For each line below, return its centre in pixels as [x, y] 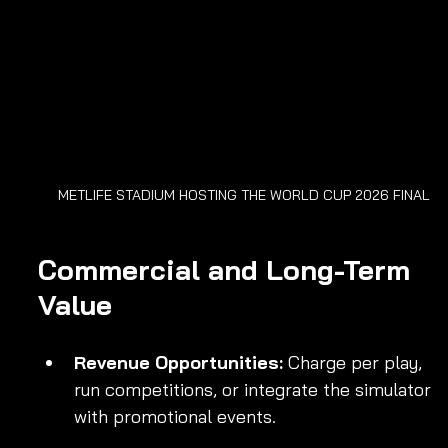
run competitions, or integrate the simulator [255, 390]
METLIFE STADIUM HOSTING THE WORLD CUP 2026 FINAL [244, 195]
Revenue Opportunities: [178, 363]
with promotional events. [175, 417]
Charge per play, [355, 363]
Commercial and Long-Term [228, 270]
